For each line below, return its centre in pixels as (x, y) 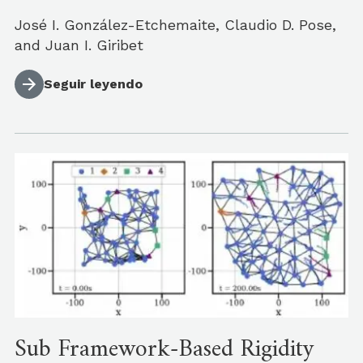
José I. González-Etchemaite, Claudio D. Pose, (175, 24)
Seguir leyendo (93, 83)
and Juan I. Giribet (86, 45)
